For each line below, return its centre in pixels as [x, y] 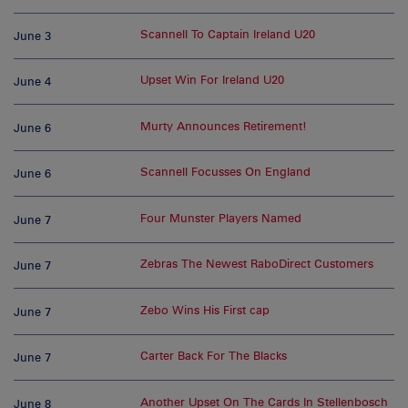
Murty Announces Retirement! [224, 126]
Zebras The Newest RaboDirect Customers [257, 264]
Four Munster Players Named [221, 218]
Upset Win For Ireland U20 [213, 80]
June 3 [32, 36]
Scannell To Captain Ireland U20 [228, 34]
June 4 [32, 82]
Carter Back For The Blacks [214, 356]
